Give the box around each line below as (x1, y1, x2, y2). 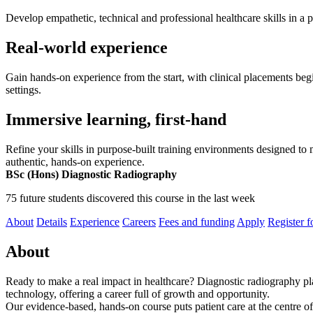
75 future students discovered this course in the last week (6, 192, 255, 205)
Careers (122, 216, 156, 228)
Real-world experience (6, 38, 168, 57)
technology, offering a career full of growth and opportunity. (6, 287, 270, 300)
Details (36, 216, 67, 228)
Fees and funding (159, 216, 235, 228)
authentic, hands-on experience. (6, 156, 145, 168)
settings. (6, 84, 41, 96)
